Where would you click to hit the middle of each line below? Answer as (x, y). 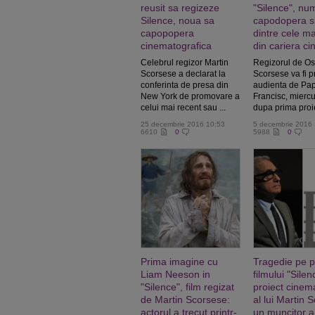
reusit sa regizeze (180, 8)
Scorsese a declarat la (183, 74)
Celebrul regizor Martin (185, 63)
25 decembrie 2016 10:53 (183, 124)
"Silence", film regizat (187, 287)
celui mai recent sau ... (183, 108)
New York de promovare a (190, 96)
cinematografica (176, 46)
